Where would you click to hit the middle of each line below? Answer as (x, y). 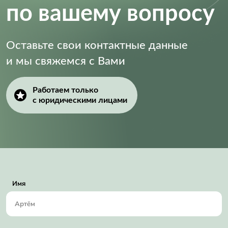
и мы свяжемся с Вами (66, 61)
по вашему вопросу (110, 14)
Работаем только (65, 90)
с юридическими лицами (80, 100)
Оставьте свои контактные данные (97, 45)
